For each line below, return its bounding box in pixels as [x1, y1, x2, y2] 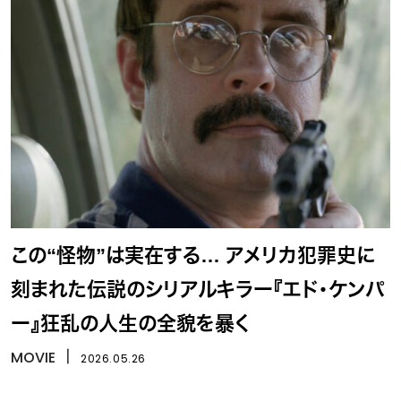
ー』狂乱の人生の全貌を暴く [11, 312, 250, 336]
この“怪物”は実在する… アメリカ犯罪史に [11, 244, 375, 268]
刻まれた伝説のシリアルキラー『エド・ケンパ [11, 278, 384, 302]
